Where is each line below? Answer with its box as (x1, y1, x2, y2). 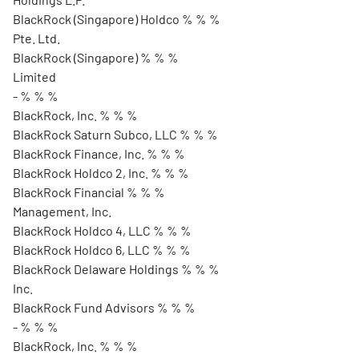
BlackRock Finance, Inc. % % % (13, 146, 185, 161)
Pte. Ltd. (13, 30, 60, 46)
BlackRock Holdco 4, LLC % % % (13, 223, 192, 238)
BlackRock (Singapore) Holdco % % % (13, 11, 220, 26)
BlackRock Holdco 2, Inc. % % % (13, 165, 189, 180)
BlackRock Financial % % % (13, 184, 165, 200)
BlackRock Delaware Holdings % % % (13, 261, 220, 276)
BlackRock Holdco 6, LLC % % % (13, 242, 191, 257)
